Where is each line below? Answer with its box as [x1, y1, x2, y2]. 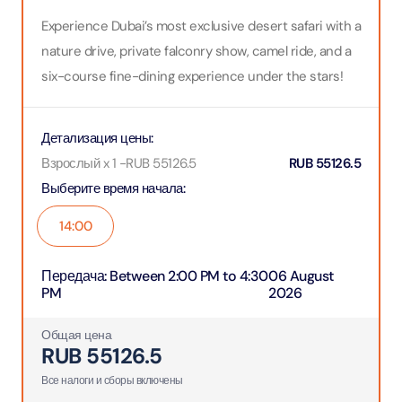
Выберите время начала [41, 179, 183, 197]
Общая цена [41, 327, 111, 343]
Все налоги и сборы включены [41, 373, 183, 388]
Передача [41, 267, 104, 285]
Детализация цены [41, 129, 151, 147]
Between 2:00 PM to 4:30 [109, 267, 268, 285]
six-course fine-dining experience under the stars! [41, 67, 343, 85]
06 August [268, 267, 334, 285]
